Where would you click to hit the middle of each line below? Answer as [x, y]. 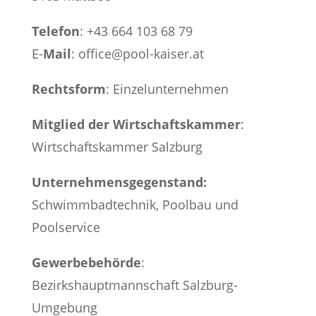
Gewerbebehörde [86, 262]
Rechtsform [68, 89]
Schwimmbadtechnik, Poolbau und [135, 205]
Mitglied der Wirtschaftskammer [136, 124]
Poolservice [66, 227]
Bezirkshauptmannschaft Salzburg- [134, 285]
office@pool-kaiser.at [141, 54]
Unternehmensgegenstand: [119, 182]
